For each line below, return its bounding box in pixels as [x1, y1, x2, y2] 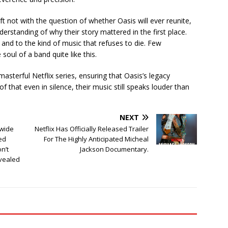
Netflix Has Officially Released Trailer [35, 124, 149, 134]
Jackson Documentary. [80, 145, 149, 154]
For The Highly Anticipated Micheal [44, 134, 149, 144]
